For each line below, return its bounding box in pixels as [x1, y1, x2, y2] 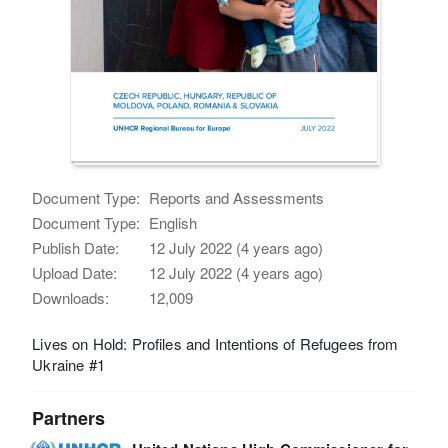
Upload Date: [32, 261, 118, 283]
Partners [32, 404, 106, 431]
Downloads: [32, 286, 110, 308]
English [149, 211, 198, 233]
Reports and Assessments [149, 186, 325, 208]
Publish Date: [32, 236, 120, 258]
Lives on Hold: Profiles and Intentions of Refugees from [32, 332, 399, 354]
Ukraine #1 [32, 353, 105, 375]
